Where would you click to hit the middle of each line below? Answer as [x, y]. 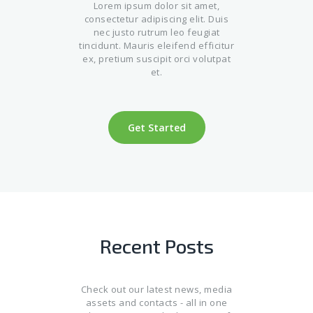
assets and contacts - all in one [156, 303]
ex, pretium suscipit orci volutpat [156, 59]
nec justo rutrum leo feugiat [156, 32]
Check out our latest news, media [156, 290]
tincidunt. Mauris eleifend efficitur [156, 46]
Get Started [156, 127]
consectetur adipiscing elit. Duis [156, 19]
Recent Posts [156, 246]
